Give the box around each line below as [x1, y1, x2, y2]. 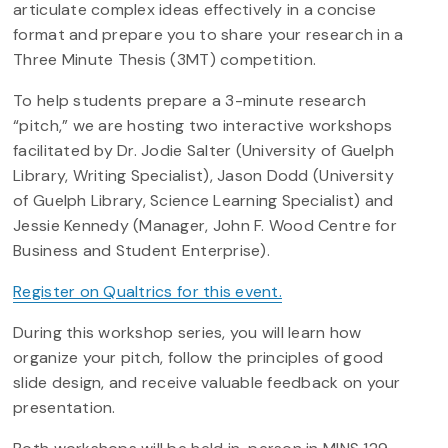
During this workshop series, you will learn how [13, 321, 362, 343]
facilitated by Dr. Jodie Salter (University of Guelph [13, 139, 395, 161]
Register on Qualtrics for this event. [13, 280, 282, 302]
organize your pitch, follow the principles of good [13, 346, 384, 368]
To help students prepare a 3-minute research [13, 89, 366, 111]
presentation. [13, 396, 116, 418]
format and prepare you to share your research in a [13, 23, 404, 45]
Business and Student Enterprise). [13, 239, 270, 261]
